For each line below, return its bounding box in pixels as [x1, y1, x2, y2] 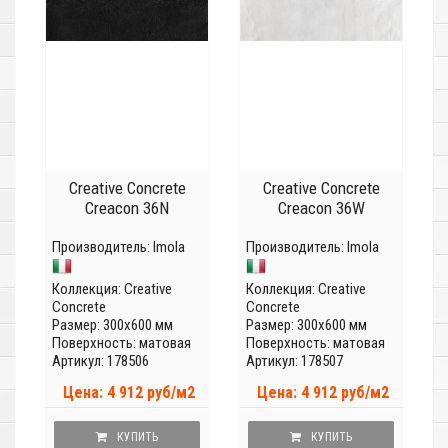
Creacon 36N [85, 198, 169, 219]
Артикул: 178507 [246, 352, 343, 371]
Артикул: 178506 [52, 352, 149, 371]
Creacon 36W [277, 198, 365, 219]
